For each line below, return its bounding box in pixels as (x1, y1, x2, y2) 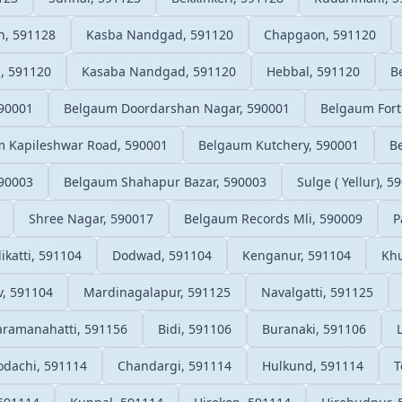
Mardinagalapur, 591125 (83, 283, 231, 301)
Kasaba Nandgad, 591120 (82, 62, 236, 80)
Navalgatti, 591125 (261, 283, 373, 301)
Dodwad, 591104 (112, 246, 212, 264)
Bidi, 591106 (158, 319, 232, 337)
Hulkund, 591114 (262, 356, 363, 374)
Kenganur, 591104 (242, 246, 351, 264)
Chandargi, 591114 (118, 356, 232, 374)
